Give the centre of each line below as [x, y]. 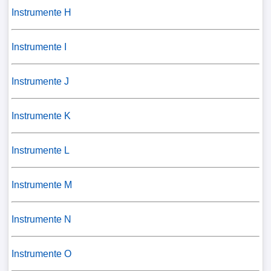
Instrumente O [41, 254]
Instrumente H [41, 12]
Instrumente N [41, 219]
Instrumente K [41, 116]
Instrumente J [40, 81]
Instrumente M [41, 185]
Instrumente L [40, 150]
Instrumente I [39, 47]
